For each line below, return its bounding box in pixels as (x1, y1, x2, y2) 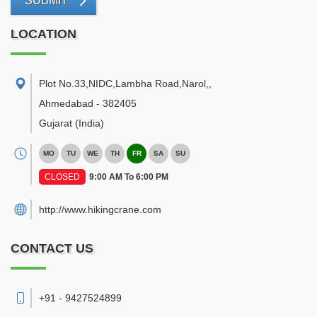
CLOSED (45, 172, 80, 182)
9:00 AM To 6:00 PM (89, 172, 168, 182)
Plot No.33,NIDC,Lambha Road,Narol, (39, 78, 209, 89)
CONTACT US (11, 241, 93, 255)
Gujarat (39, 117, 72, 129)
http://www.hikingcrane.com (39, 204, 161, 215)
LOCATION (11, 27, 76, 41)
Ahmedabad (39, 98, 93, 109)
